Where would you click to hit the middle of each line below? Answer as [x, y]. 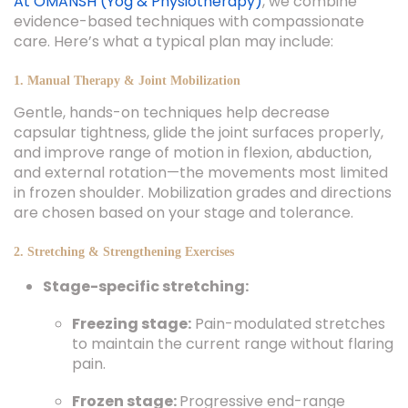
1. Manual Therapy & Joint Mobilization [127, 81]
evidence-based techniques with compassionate [189, 21]
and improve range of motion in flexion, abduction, [193, 153]
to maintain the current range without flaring [233, 344]
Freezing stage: [132, 324]
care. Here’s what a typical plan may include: [173, 41]
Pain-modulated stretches [288, 324]
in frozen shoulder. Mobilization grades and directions [203, 193]
